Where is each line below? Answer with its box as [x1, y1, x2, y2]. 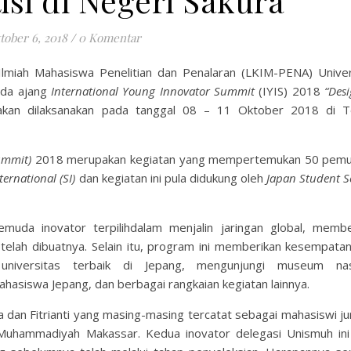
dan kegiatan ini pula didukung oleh [78, 170, 266, 186]
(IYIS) [259, 83, 288, 99]
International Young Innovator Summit [51, 83, 259, 99]
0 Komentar [78, 30, 141, 45]
